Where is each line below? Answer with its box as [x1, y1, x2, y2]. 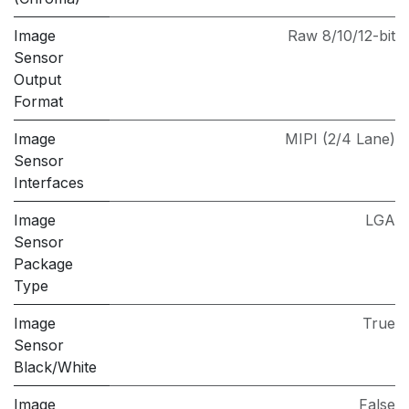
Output [14, 70, 61, 89]
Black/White [14, 358, 97, 377]
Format [14, 92, 63, 111]
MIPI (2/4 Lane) [285, 130, 395, 149]
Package [14, 255, 73, 274]
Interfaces [14, 173, 84, 193]
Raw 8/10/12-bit [288, 26, 395, 46]
